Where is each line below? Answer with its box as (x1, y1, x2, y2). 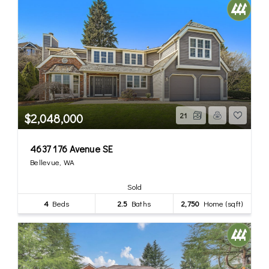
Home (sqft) (199, 198, 243, 208)
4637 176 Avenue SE (30, 142, 113, 155)
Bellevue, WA (30, 156, 74, 167)
